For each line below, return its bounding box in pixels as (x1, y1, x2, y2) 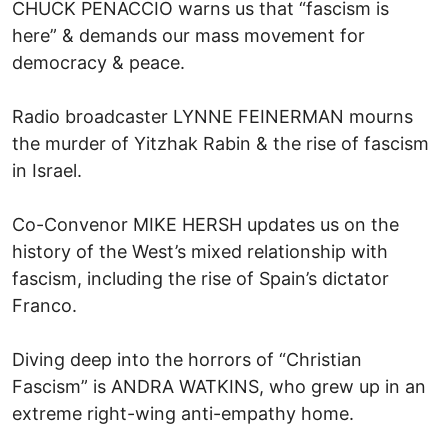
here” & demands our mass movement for (12, 24, 365, 46)
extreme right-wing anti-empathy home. (12, 402, 354, 424)
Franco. (12, 294, 77, 316)
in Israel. (12, 159, 82, 181)
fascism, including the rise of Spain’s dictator (12, 267, 389, 289)
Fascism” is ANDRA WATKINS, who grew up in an (12, 375, 426, 397)
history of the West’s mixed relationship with (12, 240, 388, 262)
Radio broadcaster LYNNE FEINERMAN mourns (12, 105, 413, 127)
